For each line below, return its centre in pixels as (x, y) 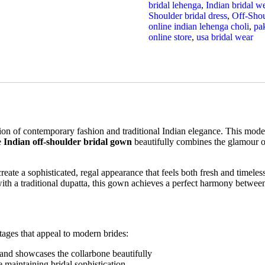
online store (170, 37)
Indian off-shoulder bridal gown (68, 142)
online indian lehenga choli (198, 27)
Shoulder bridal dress (188, 16)
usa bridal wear (224, 37)
